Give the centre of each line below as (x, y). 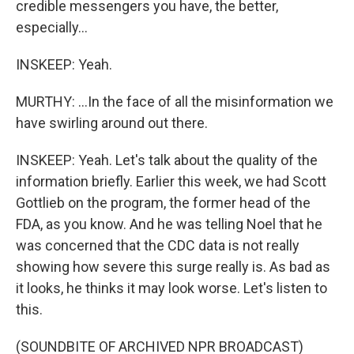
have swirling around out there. (112, 123)
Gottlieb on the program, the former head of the (163, 203)
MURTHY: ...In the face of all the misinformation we (175, 102)
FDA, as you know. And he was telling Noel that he (169, 224)
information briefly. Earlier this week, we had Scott (171, 181)
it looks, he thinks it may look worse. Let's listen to (171, 288)
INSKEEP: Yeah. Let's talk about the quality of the (167, 160)
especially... (52, 27)
